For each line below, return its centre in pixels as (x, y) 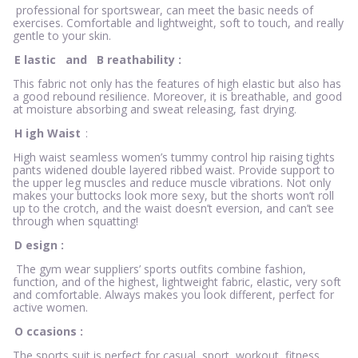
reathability (141, 60)
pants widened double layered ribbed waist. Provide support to (174, 170)
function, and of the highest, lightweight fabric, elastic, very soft (177, 282)
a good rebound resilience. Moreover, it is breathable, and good (177, 97)
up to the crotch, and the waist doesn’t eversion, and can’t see (173, 209)
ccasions (52, 332)
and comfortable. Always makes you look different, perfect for (173, 295)
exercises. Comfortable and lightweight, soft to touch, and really (178, 23)
